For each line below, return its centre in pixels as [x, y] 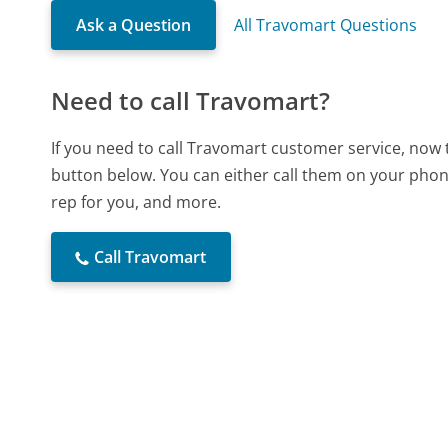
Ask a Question [134, 25]
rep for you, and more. [136, 202]
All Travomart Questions [326, 25]
